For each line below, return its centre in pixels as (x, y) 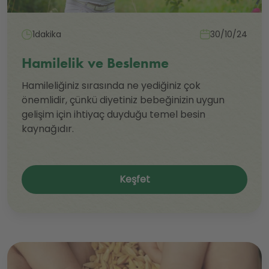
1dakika (47, 35)
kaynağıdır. (48, 129)
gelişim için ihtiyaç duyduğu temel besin (113, 115)
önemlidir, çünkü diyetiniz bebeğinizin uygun (123, 100)
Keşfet (134, 180)
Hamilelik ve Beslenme (95, 63)
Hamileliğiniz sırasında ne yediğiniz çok (111, 86)
